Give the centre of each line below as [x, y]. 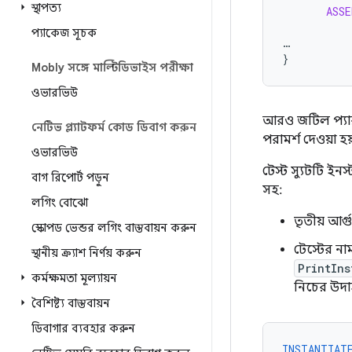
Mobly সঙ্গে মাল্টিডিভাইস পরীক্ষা [112, 68]
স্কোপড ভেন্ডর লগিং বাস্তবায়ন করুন [114, 228]
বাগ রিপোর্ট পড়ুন [70, 178]
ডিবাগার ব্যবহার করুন [83, 328]
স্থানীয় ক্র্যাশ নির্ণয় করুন [86, 253]
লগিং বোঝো [60, 203]
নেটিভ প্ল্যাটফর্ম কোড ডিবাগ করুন [114, 127]
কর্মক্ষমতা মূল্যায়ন [74, 278]
